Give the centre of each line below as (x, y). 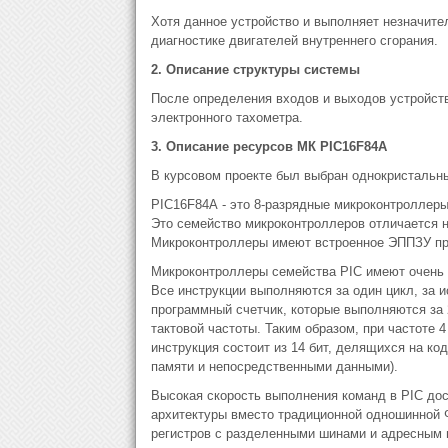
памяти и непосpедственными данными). (274, 366)
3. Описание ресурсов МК (233, 146)
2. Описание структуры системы (255, 69)
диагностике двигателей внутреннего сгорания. (294, 40)
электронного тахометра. (226, 117)
